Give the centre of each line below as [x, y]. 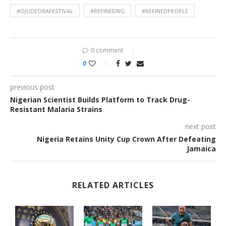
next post [201, 127]
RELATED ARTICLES [113, 185]
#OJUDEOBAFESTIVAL [45, 11]
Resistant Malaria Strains [56, 109]
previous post [32, 87]
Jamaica [201, 149]
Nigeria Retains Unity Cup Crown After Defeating [126, 139]
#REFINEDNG [107, 11]
